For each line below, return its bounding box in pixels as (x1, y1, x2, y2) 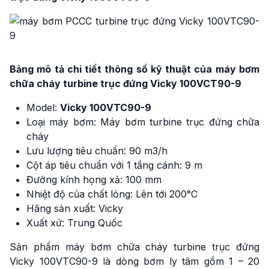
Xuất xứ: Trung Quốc (26, 217, 122, 229)
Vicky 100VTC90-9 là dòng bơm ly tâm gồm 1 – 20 (10, 255, 259, 267)
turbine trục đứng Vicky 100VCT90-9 (63, 77, 241, 89)
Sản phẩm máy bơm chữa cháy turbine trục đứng (10, 241, 259, 253)
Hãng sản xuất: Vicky (26, 202, 123, 214)
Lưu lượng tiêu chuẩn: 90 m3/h (26, 145, 168, 157)
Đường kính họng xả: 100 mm (26, 174, 162, 186)
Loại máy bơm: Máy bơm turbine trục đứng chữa (26, 116, 259, 128)
